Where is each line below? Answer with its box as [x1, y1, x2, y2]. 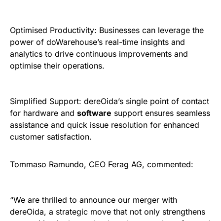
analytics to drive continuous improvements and [10, 48, 188, 59]
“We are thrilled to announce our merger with [10, 194, 177, 205]
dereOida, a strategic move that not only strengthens [10, 206, 205, 217]
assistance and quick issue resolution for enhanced [10, 119, 199, 130]
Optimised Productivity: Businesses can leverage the [10, 25, 204, 35]
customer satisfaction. [10, 131, 92, 142]
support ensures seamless [111, 108, 210, 118]
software [77, 108, 111, 118]
